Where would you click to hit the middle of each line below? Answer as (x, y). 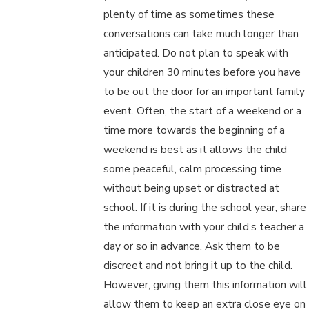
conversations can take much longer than (201, 34)
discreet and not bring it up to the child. (198, 266)
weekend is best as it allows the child (196, 150)
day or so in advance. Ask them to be (192, 246)
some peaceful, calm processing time (193, 169)
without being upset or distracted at (192, 188)
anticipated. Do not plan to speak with (196, 53)
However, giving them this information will (206, 285)
